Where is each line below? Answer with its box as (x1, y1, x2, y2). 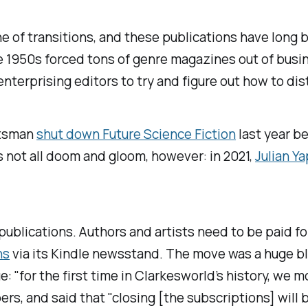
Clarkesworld (135, 267, 216, 285)
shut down (36, 125, 103, 144)
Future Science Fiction (102, 125, 236, 144)
